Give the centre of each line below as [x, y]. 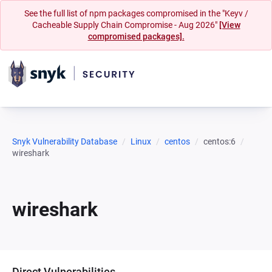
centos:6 [219, 141]
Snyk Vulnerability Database [65, 141]
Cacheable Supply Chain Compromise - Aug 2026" [125, 25]
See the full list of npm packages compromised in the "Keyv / [136, 13]
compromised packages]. [136, 36]
